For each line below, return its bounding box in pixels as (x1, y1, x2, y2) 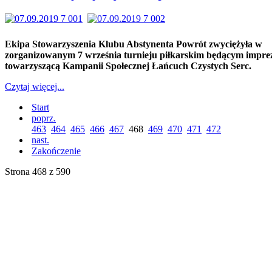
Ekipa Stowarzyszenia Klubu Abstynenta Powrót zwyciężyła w (5, 38, 262, 49)
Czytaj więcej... (5, 81, 64, 92)
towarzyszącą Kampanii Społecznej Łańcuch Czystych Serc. (5, 60, 251, 71)
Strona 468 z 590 (5, 166, 70, 177)
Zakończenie (32, 145, 81, 156)
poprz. (32, 112, 56, 123)
